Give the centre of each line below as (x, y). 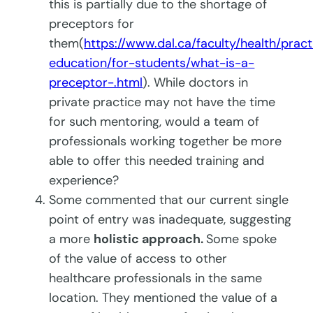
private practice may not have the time (162, 102)
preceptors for (92, 24)
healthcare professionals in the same (156, 278)
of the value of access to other (138, 259)
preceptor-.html (96, 83)
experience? (86, 181)
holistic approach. (150, 239)
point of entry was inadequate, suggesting (170, 220)
